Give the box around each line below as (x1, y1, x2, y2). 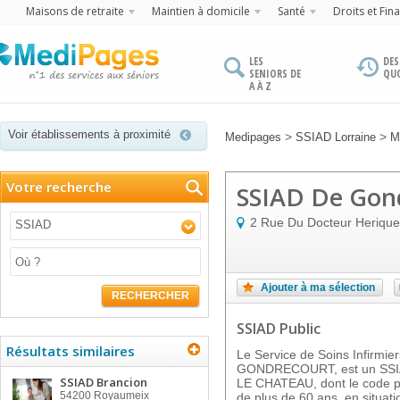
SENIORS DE (249, 66, 301, 81)
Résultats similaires (6, 342, 135, 360)
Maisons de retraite (26, 4, 124, 19)
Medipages (225, 130, 281, 144)
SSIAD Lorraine (296, 130, 376, 144)
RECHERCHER (112, 289, 189, 302)
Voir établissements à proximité (8, 128, 171, 141)
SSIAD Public (237, 319, 321, 338)
